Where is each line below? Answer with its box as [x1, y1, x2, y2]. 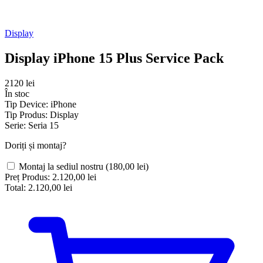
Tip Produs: [5, 109, 48, 120]
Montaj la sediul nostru [19, 161, 106, 171]
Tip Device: [5, 99, 48, 109]
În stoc [5, 88, 29, 99]
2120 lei [5, 77, 35, 88]
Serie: [5, 120, 26, 130]
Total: [5, 182, 26, 193]
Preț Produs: [5, 171, 50, 182]
